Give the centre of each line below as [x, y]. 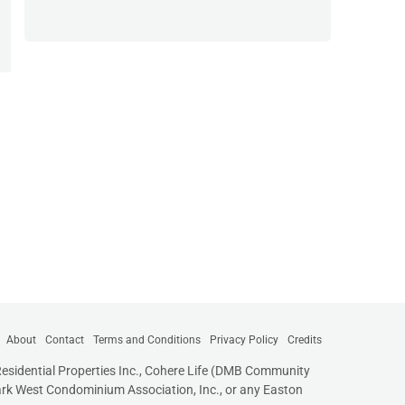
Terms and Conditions [147, 339]
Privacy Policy [244, 339]
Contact [65, 339]
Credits [305, 339]
